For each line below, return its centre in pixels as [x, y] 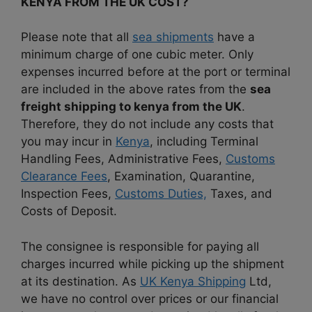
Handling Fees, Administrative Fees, [123, 159]
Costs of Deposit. [69, 211]
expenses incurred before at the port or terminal [156, 72]
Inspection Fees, [68, 194]
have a [234, 37]
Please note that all [77, 37]
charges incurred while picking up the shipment [153, 264]
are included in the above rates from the [135, 89]
